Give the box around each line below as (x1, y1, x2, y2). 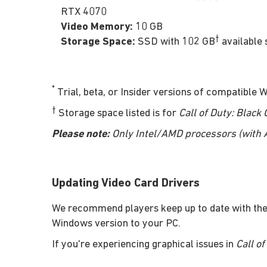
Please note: (52, 128, 110, 140)
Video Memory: (61, 21, 133, 33)
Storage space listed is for (56, 107, 179, 119)
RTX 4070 (61, 6, 107, 18)
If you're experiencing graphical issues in (52, 238, 236, 250)
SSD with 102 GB (135, 36, 215, 48)
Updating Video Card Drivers (52, 177, 200, 190)
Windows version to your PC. (52, 218, 181, 229)
